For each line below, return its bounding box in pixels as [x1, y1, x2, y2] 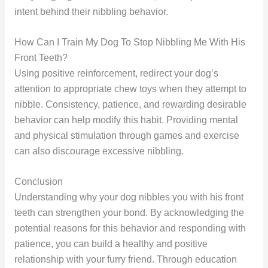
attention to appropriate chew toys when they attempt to [14, 83, 246, 94]
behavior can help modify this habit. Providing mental [14, 114, 238, 125]
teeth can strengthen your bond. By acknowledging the [14, 207, 244, 218]
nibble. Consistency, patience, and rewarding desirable [14, 99, 246, 109]
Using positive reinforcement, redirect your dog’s [14, 68, 218, 78]
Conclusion [14, 176, 63, 187]
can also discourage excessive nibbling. [14, 145, 184, 156]
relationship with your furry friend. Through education [14, 254, 237, 264]
